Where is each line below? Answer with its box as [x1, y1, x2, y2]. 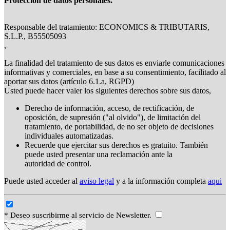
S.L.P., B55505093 [4, 32, 66, 41]
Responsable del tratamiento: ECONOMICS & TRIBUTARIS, [4, 23, 209, 32]
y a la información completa [114, 177, 208, 186]
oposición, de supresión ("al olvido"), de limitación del [25, 113, 201, 122]
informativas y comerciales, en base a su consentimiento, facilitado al [4, 68, 226, 77]
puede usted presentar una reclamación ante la [25, 150, 172, 159]
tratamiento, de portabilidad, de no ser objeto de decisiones [25, 122, 214, 131]
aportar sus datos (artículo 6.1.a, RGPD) [4, 77, 134, 86]
